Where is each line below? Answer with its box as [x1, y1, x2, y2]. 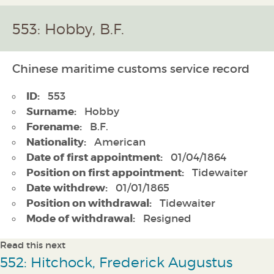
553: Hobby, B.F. [12, 20, 124, 38]
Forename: [26, 120, 82, 134]
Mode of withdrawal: [26, 212, 135, 226]
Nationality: [26, 135, 86, 149]
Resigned [140, 212, 191, 226]
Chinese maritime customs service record [12, 61, 250, 76]
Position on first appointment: [26, 166, 184, 180]
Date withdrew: [26, 181, 108, 195]
